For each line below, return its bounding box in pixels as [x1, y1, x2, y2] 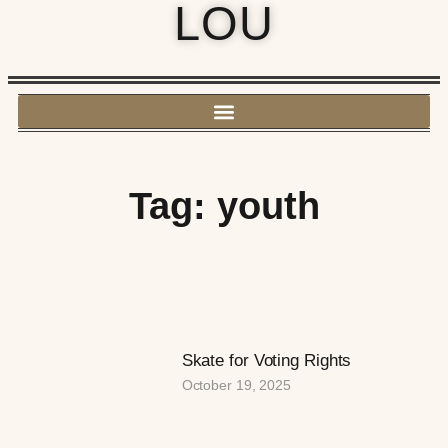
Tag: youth [128, 185, 320, 227]
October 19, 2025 [181, 377, 292, 393]
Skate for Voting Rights [181, 351, 352, 370]
